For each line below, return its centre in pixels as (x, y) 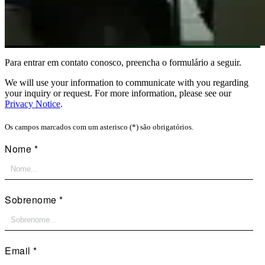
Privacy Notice (33, 104)
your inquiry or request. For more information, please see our (118, 93)
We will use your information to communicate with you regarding (127, 83)
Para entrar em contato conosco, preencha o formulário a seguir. (123, 63)
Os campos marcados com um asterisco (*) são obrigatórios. (99, 127)
